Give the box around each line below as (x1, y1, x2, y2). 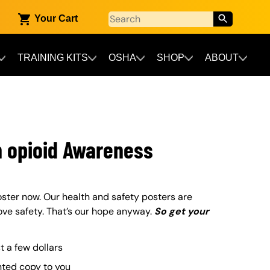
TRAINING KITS (17, 52, 88, 63)
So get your (154, 205, 209, 218)
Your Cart (34, 13, 78, 24)
